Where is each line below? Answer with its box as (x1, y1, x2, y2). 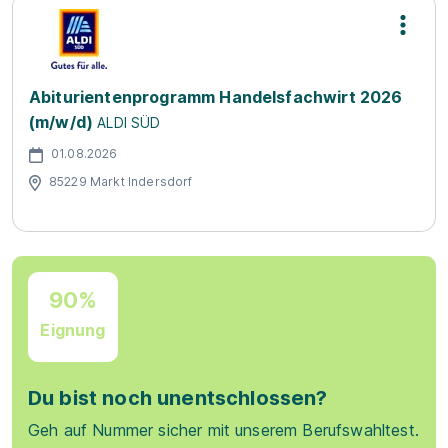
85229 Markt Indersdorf (49, 173, 193, 189)
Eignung (40, 319, 106, 340)
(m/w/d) (29, 112, 94, 132)
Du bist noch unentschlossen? (28, 386, 328, 410)
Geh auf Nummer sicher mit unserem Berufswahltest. (28, 420, 419, 440)
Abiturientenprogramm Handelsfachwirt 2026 (29, 87, 403, 107)
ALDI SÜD (97, 114, 161, 131)
